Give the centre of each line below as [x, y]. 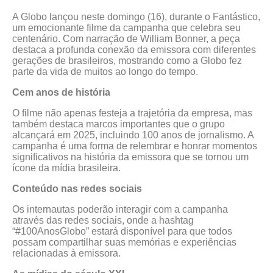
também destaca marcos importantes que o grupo [119, 124]
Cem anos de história [61, 92]
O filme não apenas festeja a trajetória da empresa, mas [132, 113]
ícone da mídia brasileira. [66, 168]
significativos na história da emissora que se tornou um [130, 157]
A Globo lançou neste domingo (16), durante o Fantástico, [136, 17]
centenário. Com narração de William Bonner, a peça [126, 39]
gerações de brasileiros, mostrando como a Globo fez [127, 61]
